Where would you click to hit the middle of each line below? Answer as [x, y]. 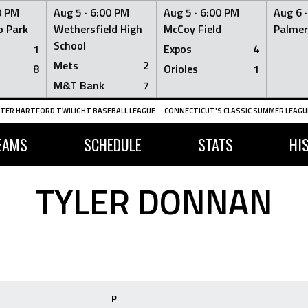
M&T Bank [79, 85]
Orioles [181, 69]
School [70, 45]
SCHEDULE [112, 144]
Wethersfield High [98, 29]
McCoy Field [192, 29]
